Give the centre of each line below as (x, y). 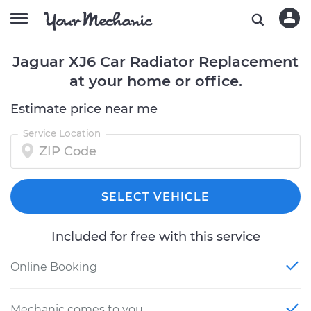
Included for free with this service (155, 237)
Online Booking (54, 267)
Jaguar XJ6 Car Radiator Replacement (155, 61)
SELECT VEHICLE (155, 197)
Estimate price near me (84, 109)
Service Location (62, 133)
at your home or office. (155, 81)
